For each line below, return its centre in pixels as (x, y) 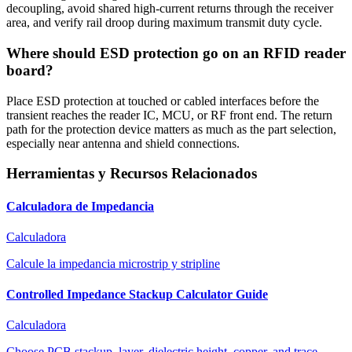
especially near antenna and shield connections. (123, 143)
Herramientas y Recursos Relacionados (132, 174)
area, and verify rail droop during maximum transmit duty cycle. (164, 23)
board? (30, 70)
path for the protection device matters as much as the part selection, (171, 129)
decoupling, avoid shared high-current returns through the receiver (170, 9)
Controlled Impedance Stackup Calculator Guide (137, 295)
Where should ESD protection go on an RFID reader (176, 53)
